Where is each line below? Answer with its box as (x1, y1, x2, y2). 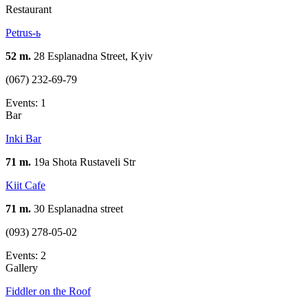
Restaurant (5, 3, 52, 15)
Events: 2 (5, 249, 46, 261)
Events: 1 (5, 96, 46, 109)
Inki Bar (5, 132, 41, 144)
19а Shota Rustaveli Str (31, 155, 135, 168)
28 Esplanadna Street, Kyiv (31, 49, 153, 62)
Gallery (5, 261, 38, 274)
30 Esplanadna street (31, 202, 123, 214)
